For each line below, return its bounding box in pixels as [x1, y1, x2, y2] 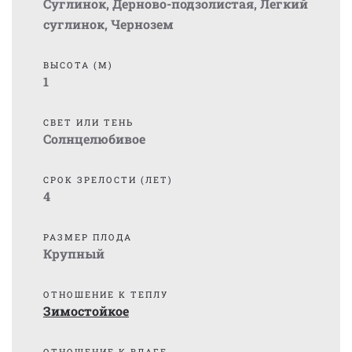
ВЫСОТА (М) [43, 59, 113, 71]
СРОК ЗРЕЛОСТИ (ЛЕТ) [43, 174, 173, 185]
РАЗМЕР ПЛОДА [43, 231, 132, 243]
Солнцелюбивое [43, 130, 145, 147]
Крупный [43, 245, 104, 262]
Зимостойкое [43, 302, 129, 319]
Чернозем [111, 16, 174, 32]
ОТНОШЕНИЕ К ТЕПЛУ [43, 288, 168, 300]
